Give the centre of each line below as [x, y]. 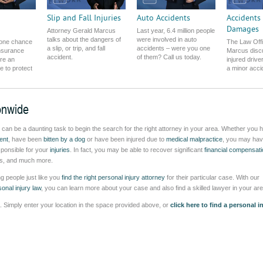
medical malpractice [194, 139]
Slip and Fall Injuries [84, 18]
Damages [243, 29]
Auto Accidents [163, 18]
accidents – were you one [173, 48]
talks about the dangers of [84, 39]
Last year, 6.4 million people [176, 31]
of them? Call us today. [169, 57]
